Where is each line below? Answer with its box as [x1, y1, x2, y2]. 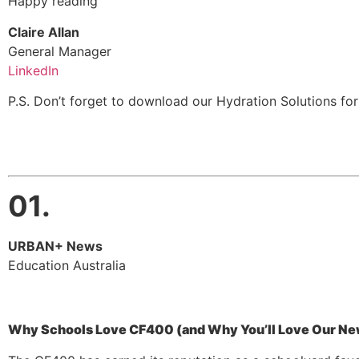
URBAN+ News [8, 238, 106, 255]
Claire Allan [8, 23, 79, 40]
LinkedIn [8, 62, 58, 79]
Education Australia [8, 257, 126, 274]
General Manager [8, 42, 111, 59]
